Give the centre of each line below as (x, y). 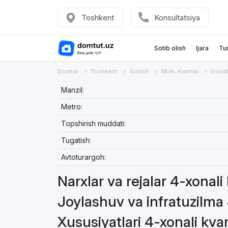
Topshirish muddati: (93, 123)
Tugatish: (76, 140)
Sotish (139, 71)
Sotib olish (170, 48)
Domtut (67, 71)
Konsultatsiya (177, 18)
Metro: (72, 107)
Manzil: (72, 90)
